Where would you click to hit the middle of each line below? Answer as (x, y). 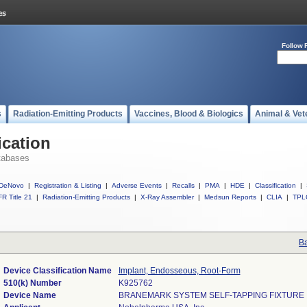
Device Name (29, 295)
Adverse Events (137, 185)
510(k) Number (32, 283)
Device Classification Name (57, 271)
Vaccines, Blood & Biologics (189, 114)
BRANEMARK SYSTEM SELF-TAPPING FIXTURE (211, 295)
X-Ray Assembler (167, 197)
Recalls (183, 185)
